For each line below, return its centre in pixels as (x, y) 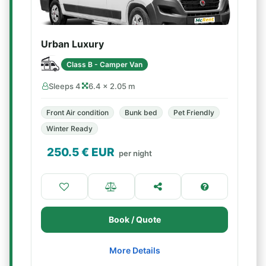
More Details (134, 250)
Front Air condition (77, 113)
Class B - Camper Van (104, 64)
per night (135, 153)
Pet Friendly (194, 113)
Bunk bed (141, 113)
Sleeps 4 (65, 86)
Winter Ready (69, 129)
